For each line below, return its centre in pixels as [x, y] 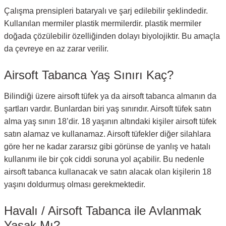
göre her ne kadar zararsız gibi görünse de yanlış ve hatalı [107, 147]
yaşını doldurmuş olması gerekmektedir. [76, 184]
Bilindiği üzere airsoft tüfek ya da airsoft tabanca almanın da [110, 96]
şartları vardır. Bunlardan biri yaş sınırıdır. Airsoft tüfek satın [108, 109]
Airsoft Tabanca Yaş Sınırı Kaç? [89, 75]
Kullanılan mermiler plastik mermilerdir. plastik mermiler [103, 23]
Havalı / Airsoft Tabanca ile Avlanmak [103, 211]
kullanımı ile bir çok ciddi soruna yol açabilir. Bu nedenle [104, 159]
